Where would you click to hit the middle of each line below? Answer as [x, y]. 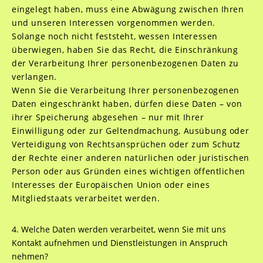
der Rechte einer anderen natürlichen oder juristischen [131, 158]
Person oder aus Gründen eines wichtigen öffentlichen [128, 171]
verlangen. [34, 77]
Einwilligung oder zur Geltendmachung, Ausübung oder [130, 131]
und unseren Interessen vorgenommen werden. [113, 23]
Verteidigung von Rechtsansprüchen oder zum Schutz [126, 144]
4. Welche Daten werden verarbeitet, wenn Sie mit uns [119, 229]
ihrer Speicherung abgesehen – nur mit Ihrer [108, 117]
